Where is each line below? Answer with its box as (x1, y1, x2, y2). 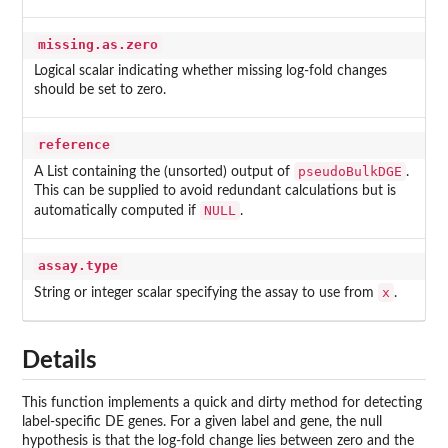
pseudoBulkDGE (297, 164, 402, 180)
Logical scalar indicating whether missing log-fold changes (33, 64, 387, 79)
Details (22, 349, 97, 374)
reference (37, 137, 110, 153)
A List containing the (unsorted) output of (33, 165, 294, 180)
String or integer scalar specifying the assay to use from (33, 286, 378, 301)
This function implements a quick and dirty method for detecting (22, 396, 422, 411)
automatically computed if (33, 204, 200, 219)
